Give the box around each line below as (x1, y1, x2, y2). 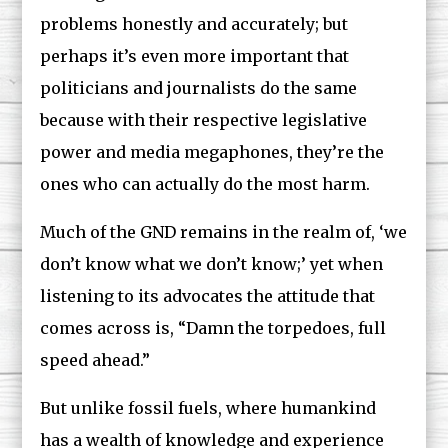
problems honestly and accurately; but (40, 14, 349, 34)
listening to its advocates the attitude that (40, 286, 376, 306)
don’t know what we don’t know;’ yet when (40, 254, 384, 274)
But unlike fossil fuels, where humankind (40, 398, 377, 418)
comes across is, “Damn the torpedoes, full (40, 318, 387, 338)
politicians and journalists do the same (40, 78, 358, 98)
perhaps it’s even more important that (40, 46, 350, 66)
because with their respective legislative (40, 110, 368, 130)
